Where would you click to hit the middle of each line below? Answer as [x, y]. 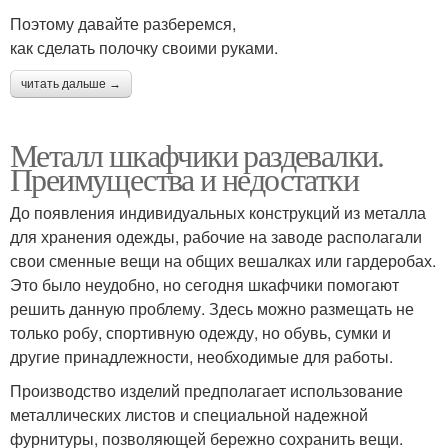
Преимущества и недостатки [184, 178]
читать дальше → [71, 83]
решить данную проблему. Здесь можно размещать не [212, 308]
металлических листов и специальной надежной [189, 414]
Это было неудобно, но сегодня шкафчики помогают [204, 284]
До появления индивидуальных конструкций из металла [218, 212]
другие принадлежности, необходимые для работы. [201, 356]
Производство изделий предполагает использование [206, 390]
